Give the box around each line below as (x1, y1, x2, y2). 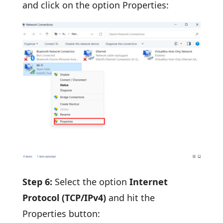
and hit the (108, 191, 155, 204)
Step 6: (22, 175, 55, 188)
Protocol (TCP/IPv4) (22, 191, 109, 204)
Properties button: (22, 207, 100, 220)
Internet (126, 175, 168, 188)
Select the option (54, 175, 127, 188)
